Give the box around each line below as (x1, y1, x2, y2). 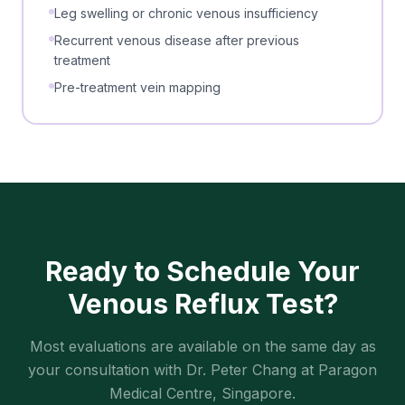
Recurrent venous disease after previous (54, 33, 299, 48)
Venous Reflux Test (67, 287, 324, 320)
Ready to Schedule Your (45, 255, 360, 287)
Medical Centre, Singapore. (109, 384, 296, 402)
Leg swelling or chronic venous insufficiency (54, 5, 318, 21)
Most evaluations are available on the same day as (29, 337, 376, 355)
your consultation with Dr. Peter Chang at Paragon (28, 361, 377, 379)
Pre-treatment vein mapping (54, 80, 221, 95)
